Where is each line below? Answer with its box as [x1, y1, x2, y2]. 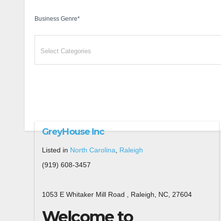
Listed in [42, 146, 70, 154]
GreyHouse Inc [42, 126, 105, 137]
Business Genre [35, 15, 77, 22]
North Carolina [70, 146, 115, 154]
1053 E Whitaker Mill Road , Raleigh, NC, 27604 [42, 190, 192, 198]
